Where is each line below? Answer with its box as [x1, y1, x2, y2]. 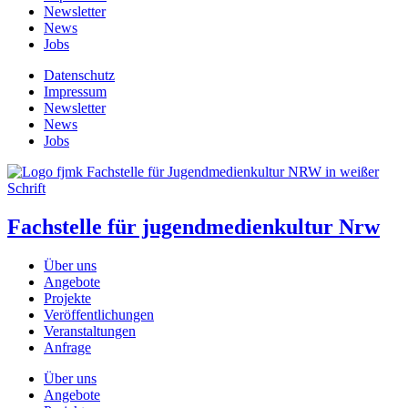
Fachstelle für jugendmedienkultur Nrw [7, 214, 380, 239]
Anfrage [44, 339, 91, 355]
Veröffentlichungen [44, 306, 154, 322]
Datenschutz [44, 66, 115, 83]
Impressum [44, 83, 107, 99]
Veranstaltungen [44, 322, 136, 339]
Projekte [44, 290, 91, 306]
